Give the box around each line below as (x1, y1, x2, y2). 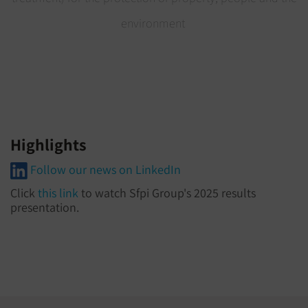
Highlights (10, 134, 87, 156)
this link (38, 185, 78, 201)
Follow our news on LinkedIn (27, 162, 181, 178)
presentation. (10, 199, 79, 216)
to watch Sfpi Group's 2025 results (78, 185, 256, 201)
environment (120, 14, 188, 31)
